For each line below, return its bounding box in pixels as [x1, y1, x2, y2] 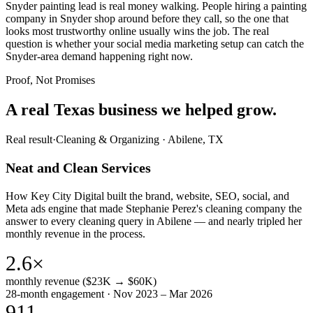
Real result [6, 133, 52, 145]
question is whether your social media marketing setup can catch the [6, 38, 304, 50]
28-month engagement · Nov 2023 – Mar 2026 [6, 287, 212, 300]
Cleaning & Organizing [56, 133, 159, 145]
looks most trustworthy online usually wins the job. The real [6, 25, 269, 38]
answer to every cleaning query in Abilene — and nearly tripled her [6, 214, 302, 227]
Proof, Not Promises [6, 74, 95, 87]
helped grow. [185, 100, 277, 119]
